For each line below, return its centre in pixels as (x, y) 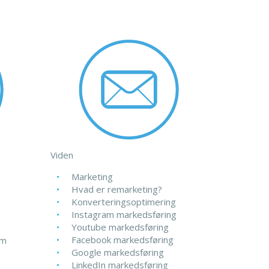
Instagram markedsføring (124, 214)
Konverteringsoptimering (123, 202)
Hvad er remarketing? (116, 189)
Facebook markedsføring (122, 240)
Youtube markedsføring (120, 227)
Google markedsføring (117, 252)
